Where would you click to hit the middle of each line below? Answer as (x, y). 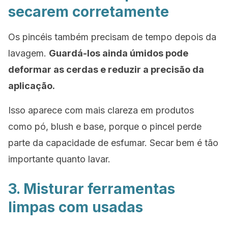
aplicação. (32, 86)
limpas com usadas (76, 207)
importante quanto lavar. (59, 159)
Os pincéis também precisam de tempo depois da (112, 37)
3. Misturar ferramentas (92, 189)
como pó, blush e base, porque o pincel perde (105, 126)
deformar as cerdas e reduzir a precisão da (106, 69)
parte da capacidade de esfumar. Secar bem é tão (113, 143)
